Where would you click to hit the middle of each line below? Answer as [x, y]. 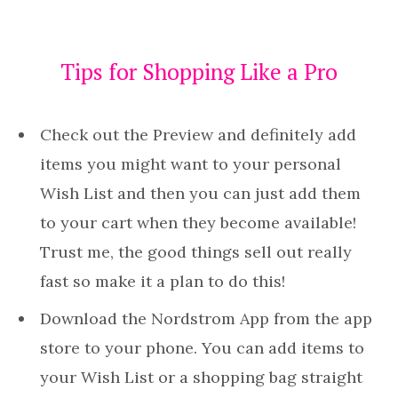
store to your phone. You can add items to [202, 348]
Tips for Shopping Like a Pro [199, 72]
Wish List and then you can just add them [200, 194]
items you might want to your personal [191, 164]
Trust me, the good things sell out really [196, 252]
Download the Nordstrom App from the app [206, 319]
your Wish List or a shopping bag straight [201, 378]
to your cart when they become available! [198, 223]
